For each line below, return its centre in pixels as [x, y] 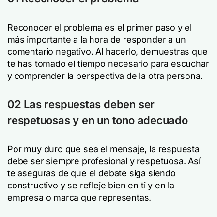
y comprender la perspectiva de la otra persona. [105, 76]
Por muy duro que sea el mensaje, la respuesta [103, 149]
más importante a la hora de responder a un [97, 39]
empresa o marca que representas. [79, 197]
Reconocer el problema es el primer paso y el [100, 27]
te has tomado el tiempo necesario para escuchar [108, 64]
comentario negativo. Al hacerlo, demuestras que [108, 52]
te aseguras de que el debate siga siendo [92, 173]
